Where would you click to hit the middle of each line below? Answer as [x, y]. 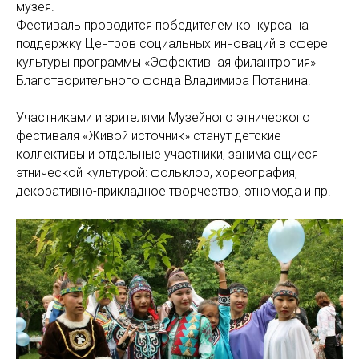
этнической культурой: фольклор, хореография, [157, 173]
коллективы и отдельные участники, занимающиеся [167, 155]
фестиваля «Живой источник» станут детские [149, 136]
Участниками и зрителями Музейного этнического [163, 118]
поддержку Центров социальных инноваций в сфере [172, 44]
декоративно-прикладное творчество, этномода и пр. [173, 192]
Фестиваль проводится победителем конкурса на [162, 26]
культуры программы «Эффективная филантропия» [166, 63]
